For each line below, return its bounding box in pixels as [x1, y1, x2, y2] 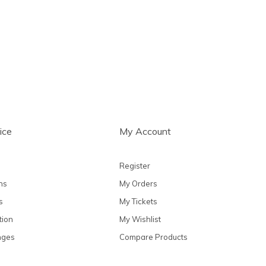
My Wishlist [119, 214, 161, 224]
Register [119, 160, 150, 170]
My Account [119, 125, 171, 138]
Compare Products [119, 232, 188, 242]
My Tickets [119, 196, 157, 206]
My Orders [119, 178, 157, 188]
